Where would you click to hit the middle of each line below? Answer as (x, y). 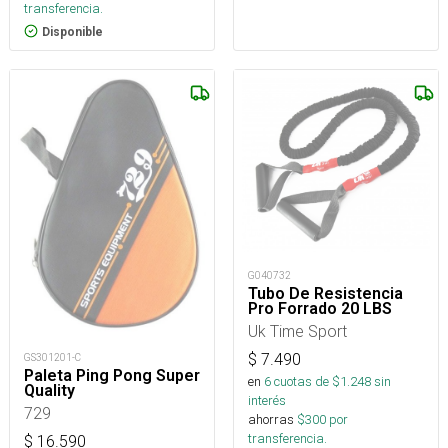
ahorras (271, 419)
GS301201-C (52, 357)
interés (267, 400)
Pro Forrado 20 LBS (320, 308)
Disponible (72, 31)
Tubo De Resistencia (325, 293)
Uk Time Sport (297, 330)
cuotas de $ (305, 381)
